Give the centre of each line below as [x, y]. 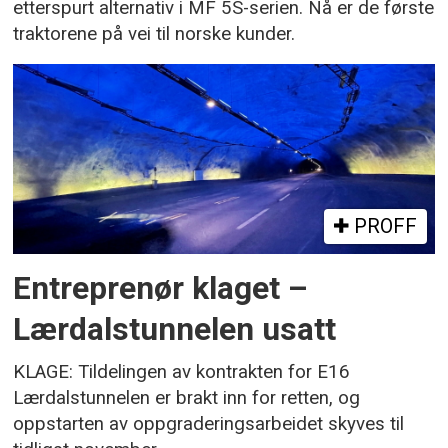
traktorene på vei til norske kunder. [154, 33]
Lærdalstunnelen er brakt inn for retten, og [187, 398]
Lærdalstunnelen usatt [175, 330]
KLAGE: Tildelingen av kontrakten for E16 [182, 372]
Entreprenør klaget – [161, 289]
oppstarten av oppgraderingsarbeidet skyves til [209, 424]
